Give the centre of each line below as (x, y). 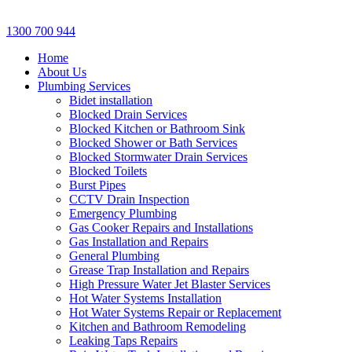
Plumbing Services (84, 86)
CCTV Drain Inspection (129, 199)
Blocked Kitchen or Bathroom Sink (157, 128)
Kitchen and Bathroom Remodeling (158, 326)
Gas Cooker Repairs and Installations (161, 227)
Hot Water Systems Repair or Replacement (175, 312)
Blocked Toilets (108, 170)
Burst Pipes (97, 185)
